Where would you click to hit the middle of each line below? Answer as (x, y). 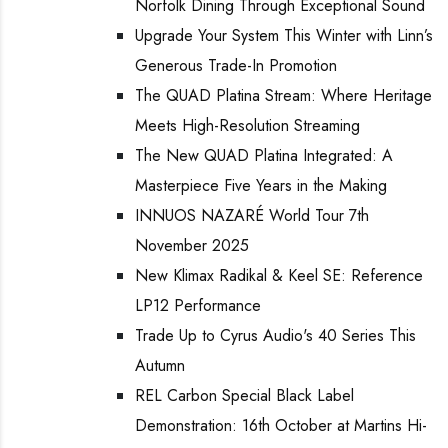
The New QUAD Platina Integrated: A (264, 155)
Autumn (160, 365)
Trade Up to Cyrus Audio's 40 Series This (275, 335)
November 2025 (192, 245)
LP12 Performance (198, 305)
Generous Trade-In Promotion (236, 65)
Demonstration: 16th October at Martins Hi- (281, 425)
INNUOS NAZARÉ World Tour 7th (252, 215)
